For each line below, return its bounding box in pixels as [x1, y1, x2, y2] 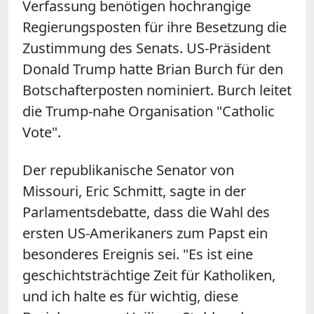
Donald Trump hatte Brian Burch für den [22, 59, 283, 78]
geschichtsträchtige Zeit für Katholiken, [22, 265, 275, 285]
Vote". [22, 122, 61, 142]
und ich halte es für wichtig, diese [22, 286, 238, 306]
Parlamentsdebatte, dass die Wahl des [22, 202, 270, 221]
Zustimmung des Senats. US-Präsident [22, 38, 271, 57]
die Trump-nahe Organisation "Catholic [22, 101, 275, 121]
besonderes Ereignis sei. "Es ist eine [22, 244, 253, 264]
